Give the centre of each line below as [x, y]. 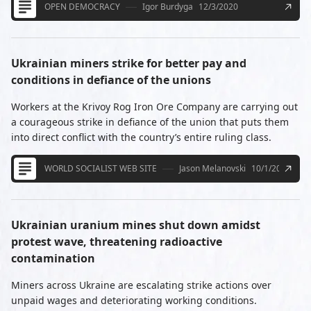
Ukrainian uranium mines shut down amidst [136, 225]
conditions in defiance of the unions [111, 79]
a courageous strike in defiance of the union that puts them [150, 121]
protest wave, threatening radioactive [117, 241]
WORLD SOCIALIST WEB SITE [101, 168]
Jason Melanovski [212, 168]
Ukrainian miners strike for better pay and [129, 63]
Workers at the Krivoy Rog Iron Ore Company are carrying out [154, 106]
